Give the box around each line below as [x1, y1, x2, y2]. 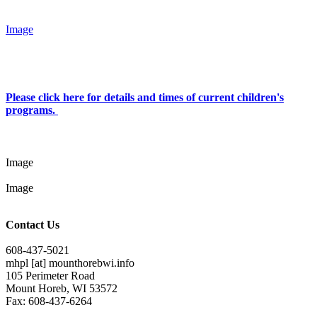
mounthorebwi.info [49, 256, 134, 269]
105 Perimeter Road [6, 269, 95, 282]
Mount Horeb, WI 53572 [6, 282, 117, 294]
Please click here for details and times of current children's [6, 91, 284, 104]
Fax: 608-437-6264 [6, 294, 92, 307]
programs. [6, 104, 58, 117]
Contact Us [6, 218, 59, 231]
